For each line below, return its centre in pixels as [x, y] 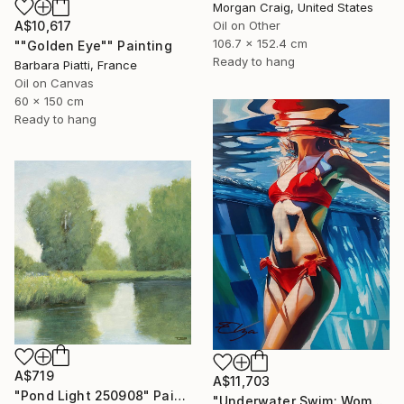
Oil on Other [247, 26]
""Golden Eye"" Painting [93, 45]
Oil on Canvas [54, 83]
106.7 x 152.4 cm [260, 44]
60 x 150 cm [49, 101]
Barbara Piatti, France [76, 64]
